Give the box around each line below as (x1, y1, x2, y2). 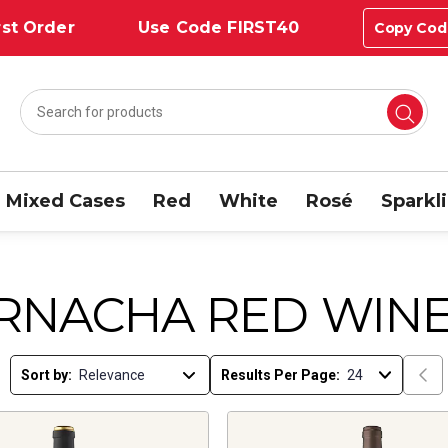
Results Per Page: (221, 366, 341, 383)
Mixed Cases (5, 189, 125, 212)
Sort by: (21, 366, 73, 383)
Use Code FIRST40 (138, 18, 300, 37)
